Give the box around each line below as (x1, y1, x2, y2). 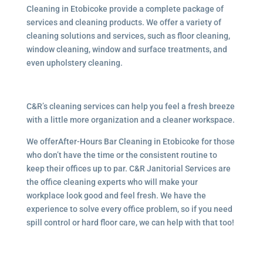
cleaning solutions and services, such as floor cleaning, (26, 31, 230, 41)
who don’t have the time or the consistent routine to (26, 150, 217, 160)
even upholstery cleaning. (26, 58, 123, 68)
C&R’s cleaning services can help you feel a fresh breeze (26, 102, 235, 111)
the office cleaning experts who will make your (26, 177, 198, 187)
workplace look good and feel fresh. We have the (26, 191, 206, 200)
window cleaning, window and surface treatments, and (26, 45, 227, 54)
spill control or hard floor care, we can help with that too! (26, 218, 234, 227)
